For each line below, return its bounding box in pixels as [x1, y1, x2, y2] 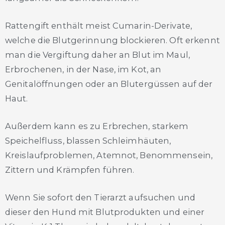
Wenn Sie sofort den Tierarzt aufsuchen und [5, 192, 196, 203]
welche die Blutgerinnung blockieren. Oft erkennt [5, 35, 220, 45]
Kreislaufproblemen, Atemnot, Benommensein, [5, 150, 213, 161]
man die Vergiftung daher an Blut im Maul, [5, 49, 190, 60]
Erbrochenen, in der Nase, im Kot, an [5, 64, 162, 74]
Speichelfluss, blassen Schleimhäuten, [5, 136, 171, 146]
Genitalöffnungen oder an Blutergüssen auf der [5, 78, 213, 89]
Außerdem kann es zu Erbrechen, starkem [5, 121, 189, 132]
